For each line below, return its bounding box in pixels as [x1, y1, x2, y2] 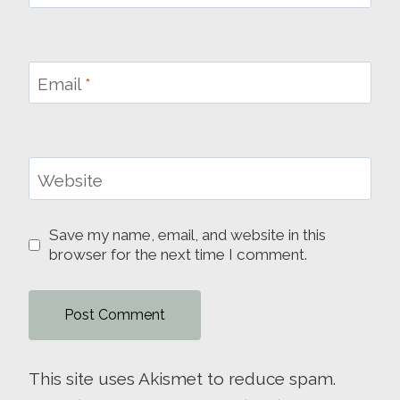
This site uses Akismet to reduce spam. [29, 369, 336, 389]
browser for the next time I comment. [49, 246, 308, 264]
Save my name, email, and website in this [49, 226, 327, 245]
